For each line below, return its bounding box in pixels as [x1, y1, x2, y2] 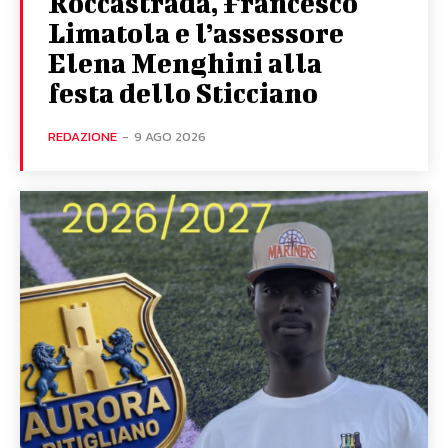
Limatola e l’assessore [48, 17, 344, 49]
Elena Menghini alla [48, 47, 322, 79]
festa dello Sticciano [48, 77, 318, 109]
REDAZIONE [48, 127, 117, 147]
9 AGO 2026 [134, 127, 206, 147]
